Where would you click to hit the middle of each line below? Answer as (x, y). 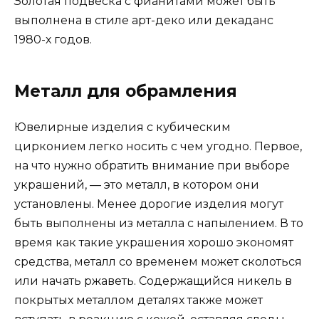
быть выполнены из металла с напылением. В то (159, 223)
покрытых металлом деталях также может (138, 300)
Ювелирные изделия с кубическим (122, 127)
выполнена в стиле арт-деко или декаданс (144, 20)
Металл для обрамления (126, 91)
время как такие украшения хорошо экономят (154, 242)
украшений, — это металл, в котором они (137, 184)
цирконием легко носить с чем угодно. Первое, (158, 146)
